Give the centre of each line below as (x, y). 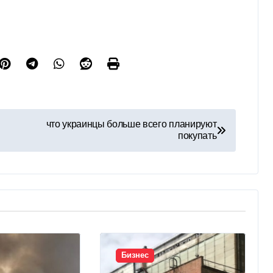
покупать (197, 136)
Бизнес (135, 255)
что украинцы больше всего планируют (131, 124)
